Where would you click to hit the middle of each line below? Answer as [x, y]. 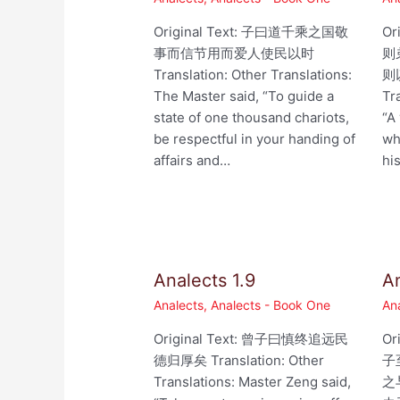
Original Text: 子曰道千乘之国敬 [251, 32]
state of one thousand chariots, [252, 118]
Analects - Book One [271, 305]
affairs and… [192, 161]
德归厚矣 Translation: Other [239, 361]
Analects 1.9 [205, 281]
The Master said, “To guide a [244, 96]
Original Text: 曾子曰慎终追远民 [251, 339]
